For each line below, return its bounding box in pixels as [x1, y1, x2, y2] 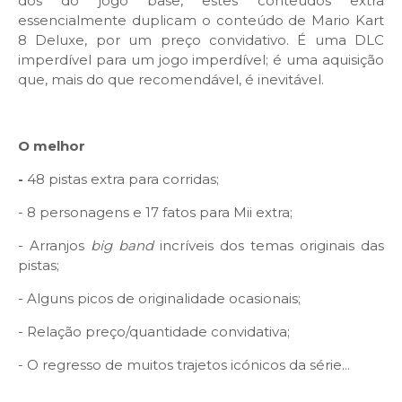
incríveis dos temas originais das [153, 237, 384, 255]
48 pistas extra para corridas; [27, 170, 219, 188]
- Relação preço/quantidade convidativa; [18, 323, 290, 341]
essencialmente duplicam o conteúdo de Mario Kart [18, 12, 384, 30]
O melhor [18, 137, 85, 155]
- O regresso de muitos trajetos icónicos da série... [18, 356, 350, 374]
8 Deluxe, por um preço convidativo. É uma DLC [18, 31, 384, 49]
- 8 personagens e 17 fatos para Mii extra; [18, 204, 293, 222]
